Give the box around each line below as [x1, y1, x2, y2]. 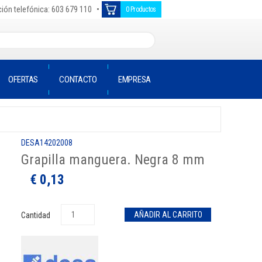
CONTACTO [59, 74, 97, 85]
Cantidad [21, 211, 52, 220]
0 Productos [126, 5, 156, 13]
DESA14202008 [21, 138, 73, 147]
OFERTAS [8, 74, 38, 85]
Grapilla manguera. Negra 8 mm [21, 151, 205, 168]
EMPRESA [118, 74, 151, 85]
